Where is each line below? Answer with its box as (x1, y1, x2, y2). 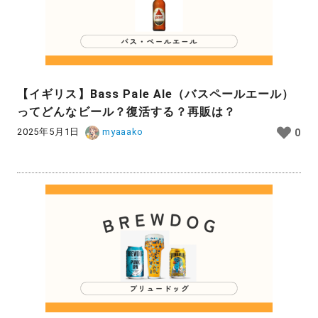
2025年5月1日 (17, 126, 80, 138)
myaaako (99, 126, 143, 138)
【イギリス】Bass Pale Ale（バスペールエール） (17, 87, 295, 101)
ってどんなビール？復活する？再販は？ (17, 104, 236, 119)
